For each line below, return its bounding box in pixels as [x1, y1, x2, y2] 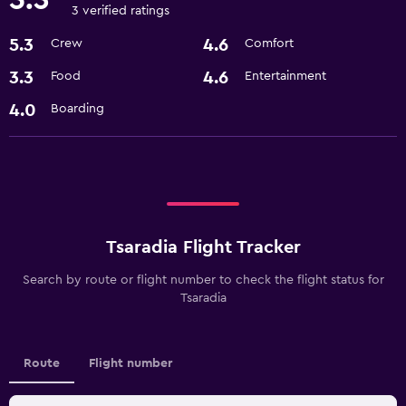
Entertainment [245, 69, 326, 82]
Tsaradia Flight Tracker [105, 237, 301, 256]
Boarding [51, 101, 104, 115]
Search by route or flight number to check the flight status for [22, 273, 384, 286]
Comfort [245, 36, 294, 50]
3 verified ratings [72, 4, 169, 17]
